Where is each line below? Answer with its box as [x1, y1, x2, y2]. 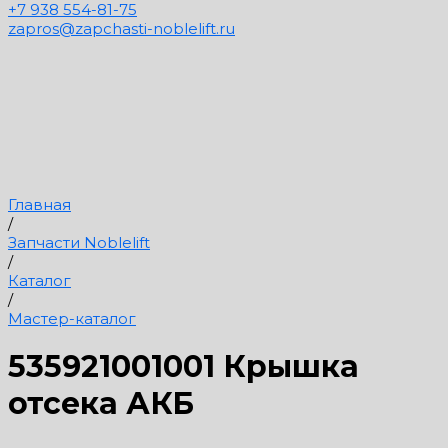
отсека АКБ [8, 384, 194, 422]
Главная [8, 194, 71, 214]
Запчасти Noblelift [8, 232, 150, 252]
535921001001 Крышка [8, 347, 359, 385]
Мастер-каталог [8, 308, 136, 328]
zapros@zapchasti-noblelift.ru [8, 19, 235, 39]
